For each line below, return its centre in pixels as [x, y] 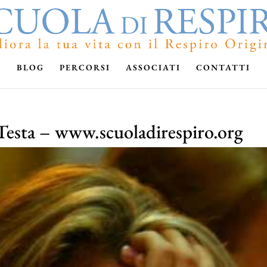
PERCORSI [85, 67]
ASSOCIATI [153, 67]
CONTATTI [223, 67]
